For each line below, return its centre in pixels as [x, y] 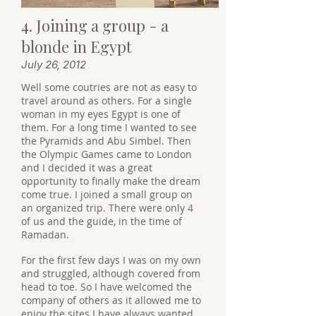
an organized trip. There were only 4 [107, 207]
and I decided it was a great [87, 167]
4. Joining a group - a [95, 26]
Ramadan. [47, 234]
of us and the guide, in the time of [102, 221]
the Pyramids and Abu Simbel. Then [106, 140]
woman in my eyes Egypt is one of [101, 114]
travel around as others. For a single [107, 100]
